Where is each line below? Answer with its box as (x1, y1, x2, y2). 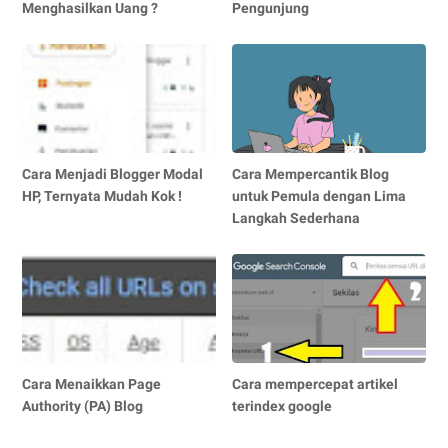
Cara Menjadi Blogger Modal (22, 166, 203, 183)
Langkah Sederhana (232, 210, 361, 227)
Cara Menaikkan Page (22, 376, 161, 393)
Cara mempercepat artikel (232, 376, 399, 393)
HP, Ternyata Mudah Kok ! (22, 188, 182, 205)
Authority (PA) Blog (22, 398, 143, 415)
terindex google (232, 398, 333, 415)
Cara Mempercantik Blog (232, 166, 390, 183)
